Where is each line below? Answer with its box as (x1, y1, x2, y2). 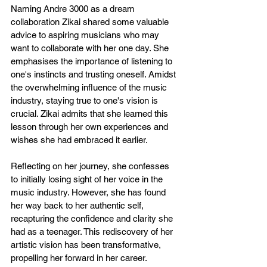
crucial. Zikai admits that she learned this (11, 108, 170, 119)
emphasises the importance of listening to (11, 56, 175, 67)
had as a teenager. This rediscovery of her (11, 226, 175, 237)
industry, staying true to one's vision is (11, 95, 160, 106)
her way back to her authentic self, (11, 200, 146, 211)
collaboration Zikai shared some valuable (11, 17, 171, 27)
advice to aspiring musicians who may (11, 30, 162, 41)
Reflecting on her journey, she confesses (11, 161, 172, 172)
